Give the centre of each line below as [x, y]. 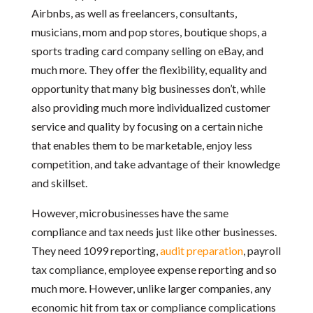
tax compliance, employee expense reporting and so [154, 269]
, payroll [262, 250]
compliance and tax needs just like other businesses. [154, 232]
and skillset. [59, 183]
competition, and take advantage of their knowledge [155, 164]
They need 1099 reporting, [95, 250]
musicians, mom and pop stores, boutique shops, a [149, 32]
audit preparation [201, 250]
